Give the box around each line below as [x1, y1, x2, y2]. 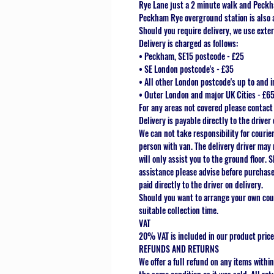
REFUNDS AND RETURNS [139, 242, 219, 256]
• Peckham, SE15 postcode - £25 [139, 50, 244, 63]
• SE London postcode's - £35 [139, 62, 234, 76]
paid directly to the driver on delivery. [139, 178, 263, 191]
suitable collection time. [139, 204, 218, 217]
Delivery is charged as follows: [139, 37, 238, 50]
